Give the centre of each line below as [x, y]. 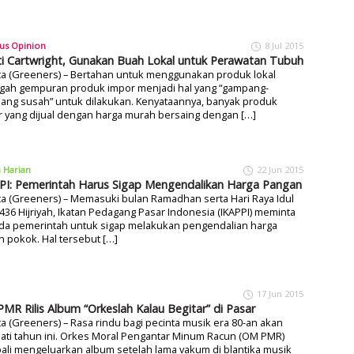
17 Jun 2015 [280, 293]
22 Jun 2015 [280, 169]
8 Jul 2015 [284, 46]
